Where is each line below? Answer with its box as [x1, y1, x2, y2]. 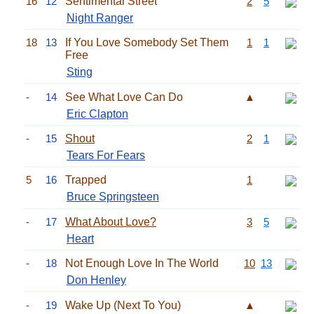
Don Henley [67, 274, 126, 287]
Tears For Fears [67, 149, 145, 161]
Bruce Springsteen [67, 191, 159, 203]
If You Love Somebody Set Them [65, 36, 228, 49]
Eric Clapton [67, 107, 128, 120]
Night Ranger [67, 11, 133, 24]
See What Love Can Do [65, 90, 183, 103]
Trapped [65, 174, 107, 186]
